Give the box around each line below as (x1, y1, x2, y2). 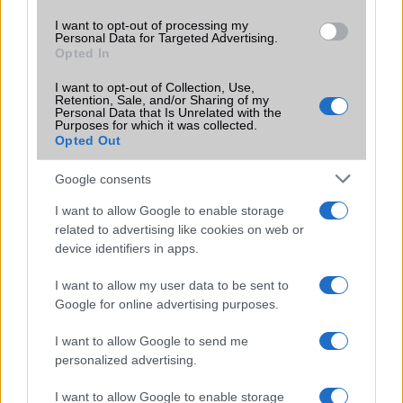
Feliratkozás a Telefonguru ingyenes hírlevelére (85, 244, 318, 259)
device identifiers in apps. (55, 241, 199, 255)
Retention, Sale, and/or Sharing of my (55, 93, 269, 107)
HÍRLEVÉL (22, 202, 74, 219)
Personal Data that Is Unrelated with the (55, 105, 282, 120)
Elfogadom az (38, 306, 112, 321)
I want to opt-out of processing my (55, 18, 248, 32)
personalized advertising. (55, 353, 197, 367)
